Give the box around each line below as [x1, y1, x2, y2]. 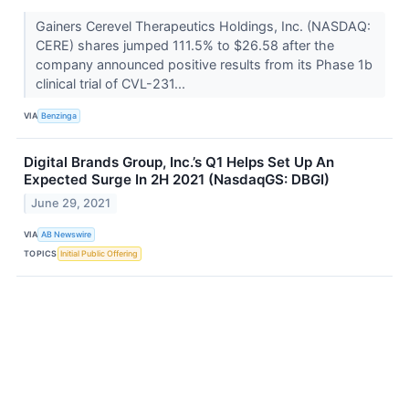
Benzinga [41, 110, 78, 121]
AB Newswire [41, 229, 92, 240]
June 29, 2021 [31, 195, 111, 210]
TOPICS [24, 248, 58, 259]
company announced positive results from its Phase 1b [35, 56, 372, 72]
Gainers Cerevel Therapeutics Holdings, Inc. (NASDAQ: [35, 17, 371, 34]
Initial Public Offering [60, 248, 139, 259]
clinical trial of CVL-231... [35, 75, 189, 91]
